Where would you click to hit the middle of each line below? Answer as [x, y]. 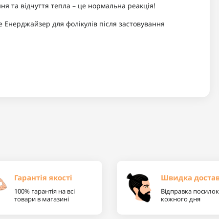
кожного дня [181, 199]
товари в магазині [42, 199]
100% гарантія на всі [44, 191]
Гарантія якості [43, 177]
